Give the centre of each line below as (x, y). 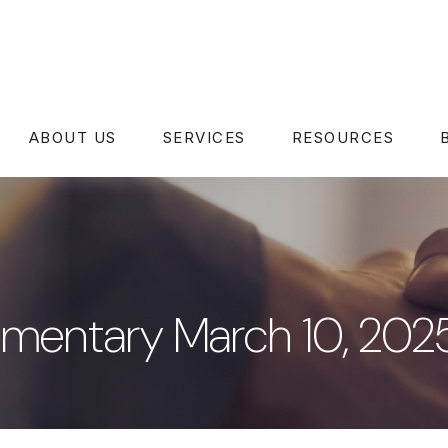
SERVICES (204, 137)
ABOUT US (72, 137)
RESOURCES (342, 137)
